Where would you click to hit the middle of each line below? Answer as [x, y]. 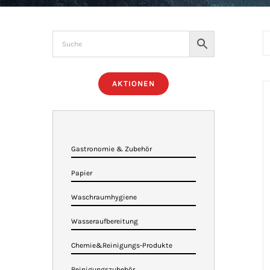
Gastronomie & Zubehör [111, 149]
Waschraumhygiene [104, 197]
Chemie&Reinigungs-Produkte [122, 245]
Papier [82, 173]
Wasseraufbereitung [105, 221]
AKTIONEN [134, 83]
